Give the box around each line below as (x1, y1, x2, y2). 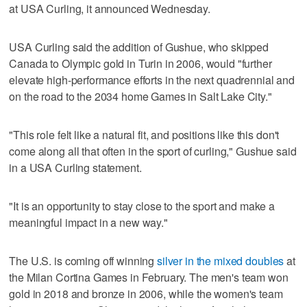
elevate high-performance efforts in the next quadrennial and (9, 71, 295, 88)
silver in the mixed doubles (157, 252, 284, 269)
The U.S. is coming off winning (9, 252, 157, 269)
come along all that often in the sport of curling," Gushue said (9, 143, 297, 159)
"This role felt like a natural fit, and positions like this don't (9, 126, 280, 143)
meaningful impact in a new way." (9, 214, 168, 230)
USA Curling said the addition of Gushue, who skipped (9, 38, 269, 55)
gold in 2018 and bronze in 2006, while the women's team (9, 285, 283, 302)
